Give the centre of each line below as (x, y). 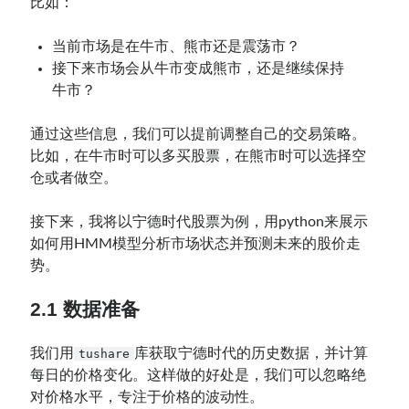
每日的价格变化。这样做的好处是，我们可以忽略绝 (199, 375)
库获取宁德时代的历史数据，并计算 (251, 353)
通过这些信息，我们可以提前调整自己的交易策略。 (199, 134)
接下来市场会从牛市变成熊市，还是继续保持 (199, 68)
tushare (105, 353)
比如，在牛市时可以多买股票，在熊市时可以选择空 (199, 156)
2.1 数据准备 (85, 309)
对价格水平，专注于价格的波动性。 (147, 397)
